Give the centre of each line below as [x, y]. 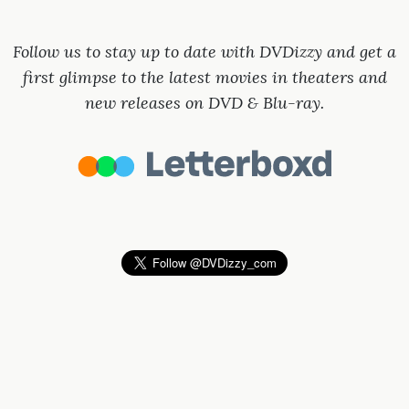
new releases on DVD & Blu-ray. [204, 103]
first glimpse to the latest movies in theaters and [204, 78]
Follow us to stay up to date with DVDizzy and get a [204, 52]
